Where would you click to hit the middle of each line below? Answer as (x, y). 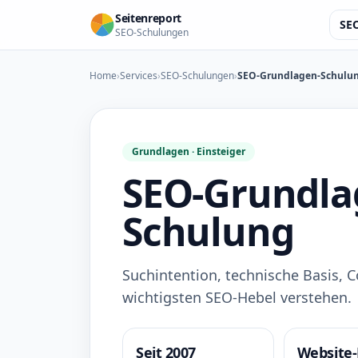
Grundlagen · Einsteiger (189, 151)
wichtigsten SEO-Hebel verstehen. (237, 297)
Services (139, 76)
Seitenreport (148, 18)
